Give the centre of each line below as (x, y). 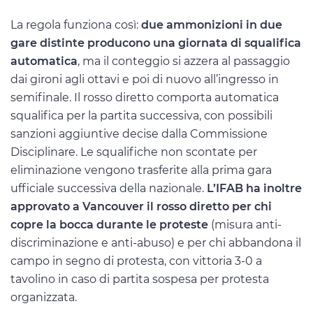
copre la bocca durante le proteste (109, 224)
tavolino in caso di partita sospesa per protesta (140, 279)
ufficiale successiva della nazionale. (109, 188)
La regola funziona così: (76, 24)
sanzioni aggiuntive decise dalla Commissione (139, 133)
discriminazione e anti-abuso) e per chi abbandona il (156, 242)
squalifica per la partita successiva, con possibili (141, 115)
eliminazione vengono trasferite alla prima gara (141, 170)
